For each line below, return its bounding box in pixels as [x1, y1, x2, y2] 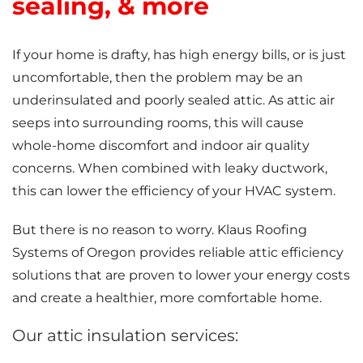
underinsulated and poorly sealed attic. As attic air [12, 92, 335, 108]
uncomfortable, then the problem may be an [12, 69, 303, 85]
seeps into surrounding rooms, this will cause [12, 114, 304, 130]
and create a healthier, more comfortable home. [12, 289, 322, 305]
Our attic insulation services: [12, 325, 238, 345]
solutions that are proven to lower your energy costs [12, 267, 350, 283]
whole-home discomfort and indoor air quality [12, 137, 310, 153]
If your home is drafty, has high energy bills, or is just [12, 46, 346, 62]
